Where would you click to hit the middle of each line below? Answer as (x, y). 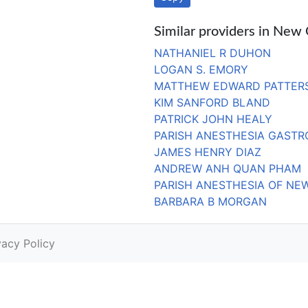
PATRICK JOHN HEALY (213, 119)
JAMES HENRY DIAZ (208, 152)
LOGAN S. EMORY (201, 69)
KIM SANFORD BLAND (212, 102)
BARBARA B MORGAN (210, 201)
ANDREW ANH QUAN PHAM (228, 168)
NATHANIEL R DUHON (212, 53)
